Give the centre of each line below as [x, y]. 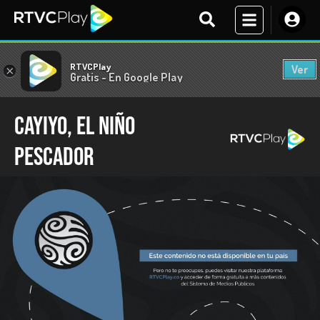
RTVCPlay [90, 66]
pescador [54, 157]
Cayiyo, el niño [75, 127]
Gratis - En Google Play [126, 77]
